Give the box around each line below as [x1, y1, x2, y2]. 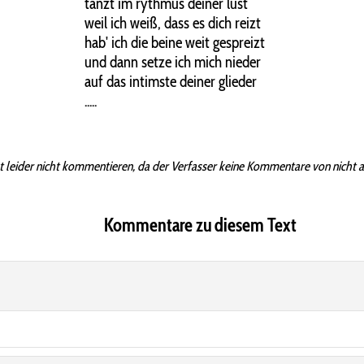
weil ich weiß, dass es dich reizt [84, 13, 261, 33]
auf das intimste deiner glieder [84, 71, 257, 92]
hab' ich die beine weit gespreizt [84, 32, 265, 53]
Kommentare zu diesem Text [104, 213, 297, 236]
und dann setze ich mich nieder [84, 52, 261, 72]
